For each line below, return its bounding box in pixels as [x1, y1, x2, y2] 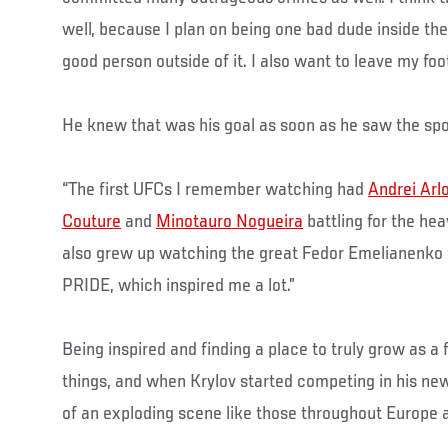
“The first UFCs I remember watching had [62, 179, 368, 200]
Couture [62, 211, 121, 232]
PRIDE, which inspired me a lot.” [62, 275, 295, 296]
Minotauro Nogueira [156, 211, 303, 232]
